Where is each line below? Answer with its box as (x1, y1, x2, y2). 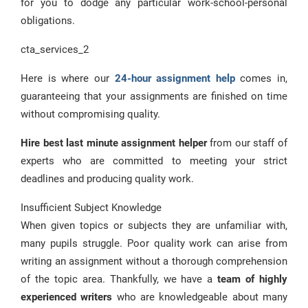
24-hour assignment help (114, 72, 235, 85)
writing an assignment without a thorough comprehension (21, 255, 287, 267)
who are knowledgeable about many (112, 291, 288, 303)
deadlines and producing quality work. (21, 173, 194, 185)
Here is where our (21, 72, 115, 85)
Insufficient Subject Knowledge (21, 201, 162, 214)
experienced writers (21, 291, 113, 303)
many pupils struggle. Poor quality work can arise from (21, 237, 287, 250)
